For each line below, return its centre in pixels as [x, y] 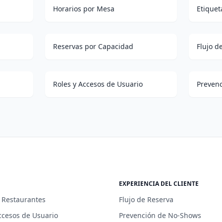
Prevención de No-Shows [160, 215]
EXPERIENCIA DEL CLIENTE [159, 183]
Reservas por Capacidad [93, 46]
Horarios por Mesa [83, 8]
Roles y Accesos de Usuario [98, 84]
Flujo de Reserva [146, 199]
